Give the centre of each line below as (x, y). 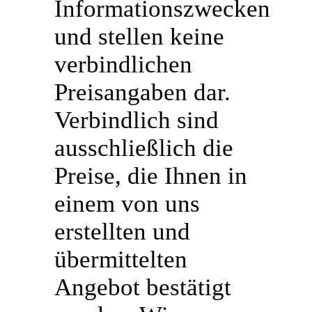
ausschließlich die (144, 148)
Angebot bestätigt (143, 288)
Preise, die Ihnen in (151, 176)
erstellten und (123, 232)
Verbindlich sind (137, 120)
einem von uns (127, 204)
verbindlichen (124, 65)
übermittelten (121, 260)
